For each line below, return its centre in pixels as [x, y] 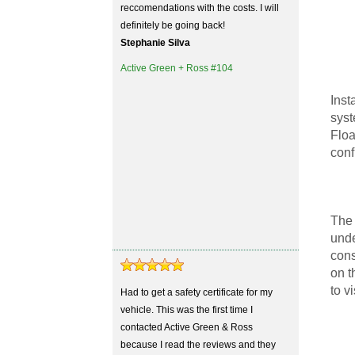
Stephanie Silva [155, 43]
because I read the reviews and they [198, 345]
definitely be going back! [173, 25]
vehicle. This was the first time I [187, 310]
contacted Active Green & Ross [187, 327]
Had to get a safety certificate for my [197, 292]
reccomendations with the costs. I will [200, 8]
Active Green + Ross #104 [177, 68]
